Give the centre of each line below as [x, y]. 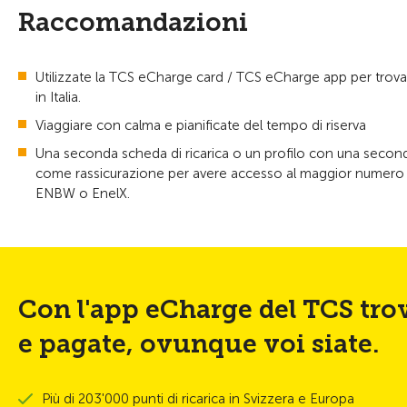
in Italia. [58, 97]
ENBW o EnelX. [83, 194]
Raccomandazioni [133, 22]
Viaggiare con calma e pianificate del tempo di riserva [203, 125]
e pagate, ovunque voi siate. [199, 344]
